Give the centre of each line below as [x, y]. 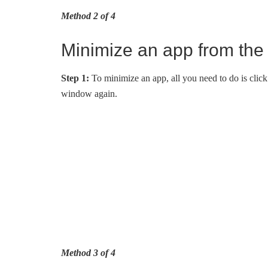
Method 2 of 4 [88, 16]
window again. [89, 94]
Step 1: [75, 78]
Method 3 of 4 [88, 253]
